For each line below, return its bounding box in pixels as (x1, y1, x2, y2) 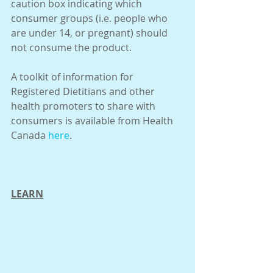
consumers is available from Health (11, 113, 175, 127)
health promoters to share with (11, 99, 158, 113)
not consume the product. (11, 40, 132, 54)
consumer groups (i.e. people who (11, 11, 170, 25)
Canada (11, 128, 48, 142)
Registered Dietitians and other (11, 84, 157, 98)
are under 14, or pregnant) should (11, 26, 170, 40)
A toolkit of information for (11, 69, 136, 83)
